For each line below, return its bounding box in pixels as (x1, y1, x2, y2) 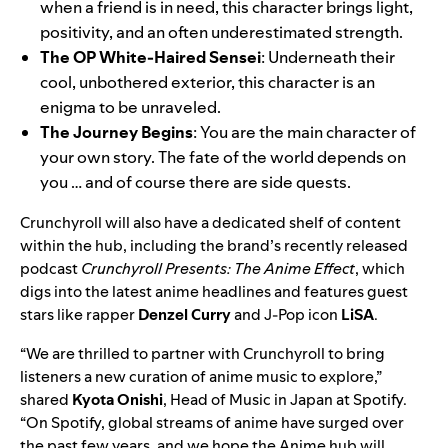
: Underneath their (261, 46, 395, 69)
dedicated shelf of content (212, 212, 401, 234)
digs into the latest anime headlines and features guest (20, 281, 408, 303)
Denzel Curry (138, 304, 231, 326)
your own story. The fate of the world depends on (40, 146, 406, 169)
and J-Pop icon (231, 304, 341, 326)
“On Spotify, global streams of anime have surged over (20, 412, 404, 434)
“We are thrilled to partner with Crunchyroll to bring (20, 343, 385, 365)
